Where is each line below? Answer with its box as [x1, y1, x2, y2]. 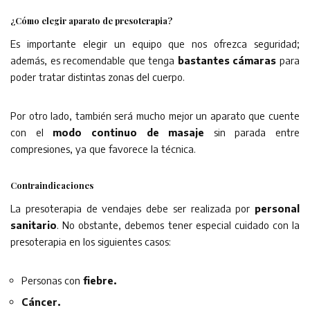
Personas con [21, 273, 83, 286]
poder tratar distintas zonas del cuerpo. [10, 70, 185, 83]
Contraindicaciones [10, 179, 93, 191]
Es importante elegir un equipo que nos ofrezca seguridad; [10, 37, 300, 50]
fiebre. [83, 273, 116, 286]
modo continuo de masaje [53, 125, 205, 138]
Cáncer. [21, 295, 60, 308]
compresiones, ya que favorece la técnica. [10, 142, 196, 155]
